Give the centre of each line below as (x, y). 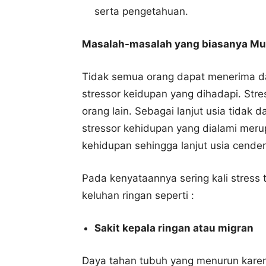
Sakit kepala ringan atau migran (174, 228)
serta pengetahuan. (141, 12)
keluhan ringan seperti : (138, 196)
